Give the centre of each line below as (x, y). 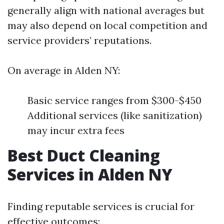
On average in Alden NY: (64, 70)
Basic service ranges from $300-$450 (114, 100)
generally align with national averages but (106, 10)
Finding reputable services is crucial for (101, 206)
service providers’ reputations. (79, 40)
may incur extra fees (76, 130)
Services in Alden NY (90, 174)
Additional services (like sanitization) (115, 115)
